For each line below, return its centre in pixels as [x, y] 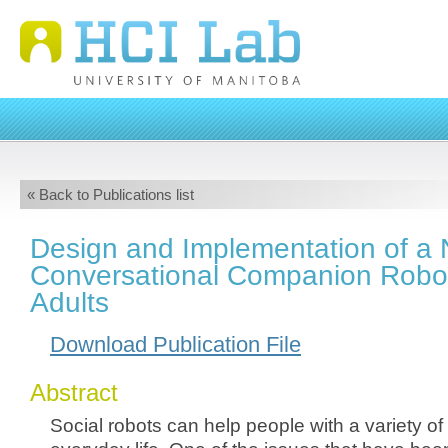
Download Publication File [175, 344]
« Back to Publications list [110, 194]
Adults [69, 302]
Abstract [74, 392]
